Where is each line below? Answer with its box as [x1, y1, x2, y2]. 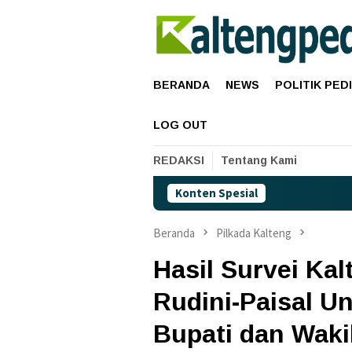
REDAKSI [153, 154, 204, 167]
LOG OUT [153, 119, 207, 131]
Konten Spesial [175, 185, 258, 200]
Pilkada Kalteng [216, 225, 291, 240]
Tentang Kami [221, 154, 297, 167]
